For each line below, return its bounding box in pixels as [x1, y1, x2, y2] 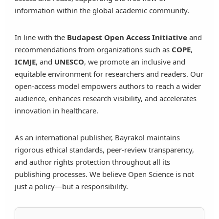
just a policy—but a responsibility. [15, 181, 128, 191]
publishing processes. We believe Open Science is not [15, 169, 194, 179]
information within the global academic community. [15, 5, 189, 15]
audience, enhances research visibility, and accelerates [15, 93, 197, 103]
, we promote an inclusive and [84, 57, 185, 66]
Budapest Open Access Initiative [67, 32, 187, 42]
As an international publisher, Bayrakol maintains [15, 132, 180, 142]
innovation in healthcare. [15, 106, 98, 115]
